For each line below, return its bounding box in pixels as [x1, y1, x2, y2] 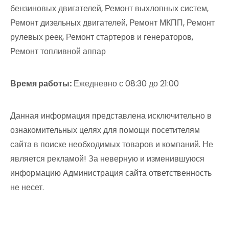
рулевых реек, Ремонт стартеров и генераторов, [10, 31, 193, 43]
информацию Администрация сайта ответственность [10, 167, 212, 179]
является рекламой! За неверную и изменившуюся [10, 152, 204, 165]
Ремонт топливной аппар [10, 45, 106, 57]
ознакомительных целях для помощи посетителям [10, 124, 200, 136]
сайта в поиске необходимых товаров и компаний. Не [10, 138, 213, 150]
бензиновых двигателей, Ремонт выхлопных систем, [10, 2, 209, 14]
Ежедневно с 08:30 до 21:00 [72, 77, 179, 89]
